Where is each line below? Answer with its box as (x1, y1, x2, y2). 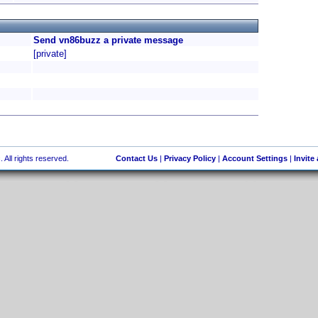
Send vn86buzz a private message (33, 35, 183, 45)
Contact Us (115, 154, 158, 163)
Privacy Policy (163, 154, 216, 163)
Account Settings (221, 154, 287, 163)
